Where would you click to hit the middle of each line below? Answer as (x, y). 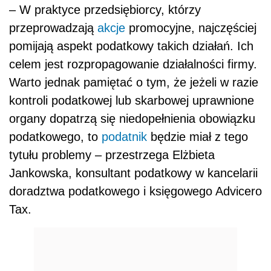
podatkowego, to (55, 136)
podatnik (124, 136)
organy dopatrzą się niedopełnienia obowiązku (132, 118)
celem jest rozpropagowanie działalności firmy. (133, 64)
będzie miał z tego (198, 136)
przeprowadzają (53, 28)
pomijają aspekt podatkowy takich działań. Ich (131, 46)
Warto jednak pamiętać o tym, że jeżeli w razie (134, 82)
